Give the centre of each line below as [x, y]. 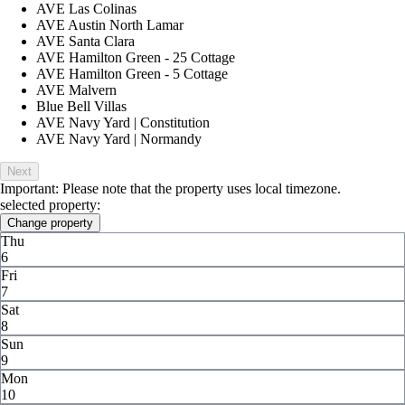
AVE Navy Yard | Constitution [123, 122]
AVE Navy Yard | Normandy [119, 138]
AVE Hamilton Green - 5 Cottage [132, 73]
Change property [50, 222]
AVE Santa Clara [85, 41]
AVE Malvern [76, 89]
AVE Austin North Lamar [110, 24]
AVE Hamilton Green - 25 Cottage [136, 57]
